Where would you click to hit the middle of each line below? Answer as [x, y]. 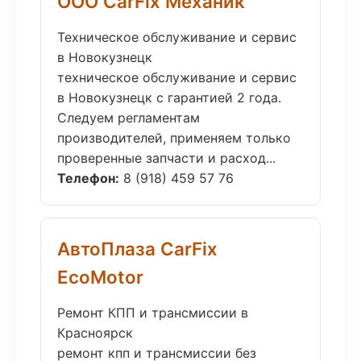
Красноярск [95, 333]
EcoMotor [100, 277]
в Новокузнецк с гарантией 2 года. [169, 98]
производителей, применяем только [174, 138]
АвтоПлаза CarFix [137, 249]
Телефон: [88, 178]
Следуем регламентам [129, 118]
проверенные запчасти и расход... [166, 158]
